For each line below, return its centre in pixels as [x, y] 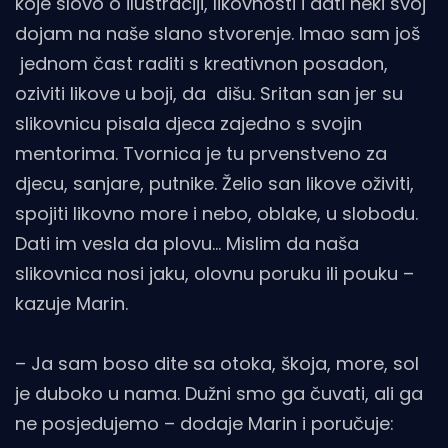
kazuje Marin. [71, 303]
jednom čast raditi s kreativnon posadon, [201, 63]
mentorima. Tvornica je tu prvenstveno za [201, 153]
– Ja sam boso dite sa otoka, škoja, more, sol [217, 363]
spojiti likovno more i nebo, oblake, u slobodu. [216, 213]
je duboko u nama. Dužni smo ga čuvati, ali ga [219, 393]
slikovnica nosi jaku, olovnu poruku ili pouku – [214, 273]
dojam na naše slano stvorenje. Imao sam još [217, 33]
